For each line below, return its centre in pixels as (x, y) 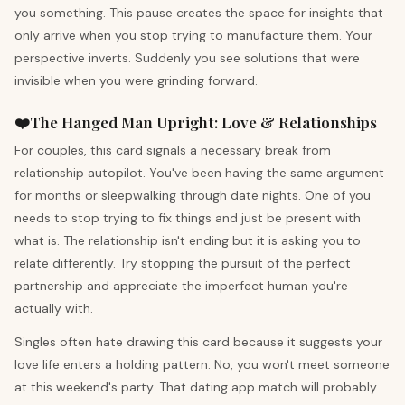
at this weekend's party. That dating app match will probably (196, 387)
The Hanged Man (91, 122)
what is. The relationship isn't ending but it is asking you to (188, 240)
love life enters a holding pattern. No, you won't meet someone (202, 364)
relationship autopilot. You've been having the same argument (199, 173)
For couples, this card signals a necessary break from (173, 150)
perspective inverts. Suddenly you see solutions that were (187, 58)
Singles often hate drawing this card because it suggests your (198, 342)
